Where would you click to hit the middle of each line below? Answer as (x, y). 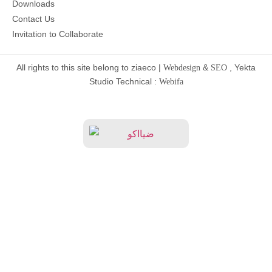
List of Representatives (136, 261)
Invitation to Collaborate (58, 34)
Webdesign (182, 67)
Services (136, 197)
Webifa (171, 81)
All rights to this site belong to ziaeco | (90, 67)
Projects (136, 229)
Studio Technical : (124, 81)
